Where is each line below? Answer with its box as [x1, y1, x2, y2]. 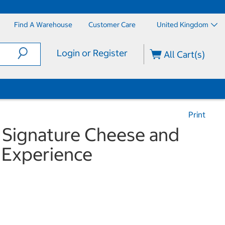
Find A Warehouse [14, 20, 72, 29]
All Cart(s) [162, 49, 205, 60]
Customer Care [88, 20, 136, 29]
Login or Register [56, 47, 128, 59]
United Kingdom [157, 20, 208, 29]
